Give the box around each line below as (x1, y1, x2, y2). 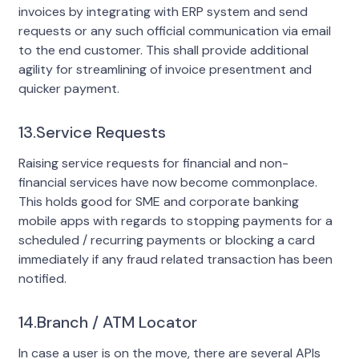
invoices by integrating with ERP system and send (18, 2, 308, 20)
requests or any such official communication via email (18, 22, 331, 39)
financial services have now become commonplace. (18, 173, 317, 191)
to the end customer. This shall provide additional (18, 41, 309, 58)
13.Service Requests (18, 121, 166, 143)
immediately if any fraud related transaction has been (18, 250, 333, 268)
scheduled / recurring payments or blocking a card (18, 231, 315, 248)
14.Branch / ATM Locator (18, 311, 197, 333)
